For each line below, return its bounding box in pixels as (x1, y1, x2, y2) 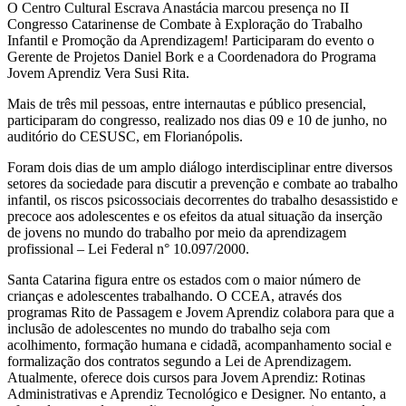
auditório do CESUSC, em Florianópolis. (7, 128, 243, 144)
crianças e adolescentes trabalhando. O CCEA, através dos (7, 287, 342, 304)
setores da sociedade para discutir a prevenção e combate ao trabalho (7, 175, 398, 191)
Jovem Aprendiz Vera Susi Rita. (7, 64, 189, 81)
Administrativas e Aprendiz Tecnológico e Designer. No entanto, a (7, 385, 386, 401)
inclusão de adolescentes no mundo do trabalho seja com (7, 320, 330, 336)
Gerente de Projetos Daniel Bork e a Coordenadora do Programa (7, 48, 376, 64)
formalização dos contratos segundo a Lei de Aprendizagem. (7, 353, 352, 369)
